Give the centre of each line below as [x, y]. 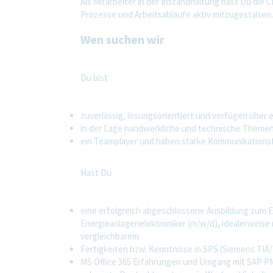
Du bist [94, 77]
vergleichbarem [110, 236]
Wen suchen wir [122, 39]
